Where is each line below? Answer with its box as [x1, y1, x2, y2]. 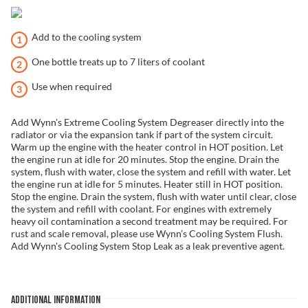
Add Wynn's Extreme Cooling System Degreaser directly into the [11, 116, 284, 128]
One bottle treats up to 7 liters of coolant [32, 56, 205, 67]
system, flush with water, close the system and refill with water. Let [11, 166, 291, 177]
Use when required [32, 80, 112, 92]
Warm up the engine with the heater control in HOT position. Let [11, 141, 283, 153]
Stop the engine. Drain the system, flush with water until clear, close [11, 190, 296, 202]
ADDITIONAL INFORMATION [11, 294, 100, 305]
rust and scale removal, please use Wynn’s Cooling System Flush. [11, 228, 283, 239]
